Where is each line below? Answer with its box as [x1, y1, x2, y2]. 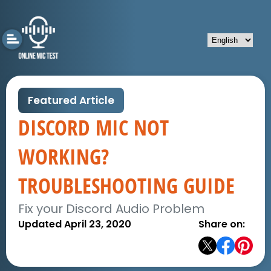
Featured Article [28, 93, 114, 108]
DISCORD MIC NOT [18, 113, 169, 142]
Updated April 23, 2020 [18, 217, 131, 231]
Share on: [198, 217, 245, 231]
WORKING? [18, 142, 109, 171]
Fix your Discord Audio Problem [18, 200, 204, 217]
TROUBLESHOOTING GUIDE [18, 171, 235, 200]
